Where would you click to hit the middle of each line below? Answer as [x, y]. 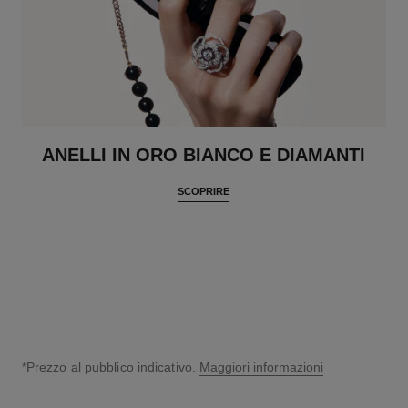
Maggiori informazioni [262, 367]
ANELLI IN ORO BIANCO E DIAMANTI [204, 155]
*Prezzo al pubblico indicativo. [111, 367]
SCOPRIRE [204, 192]
